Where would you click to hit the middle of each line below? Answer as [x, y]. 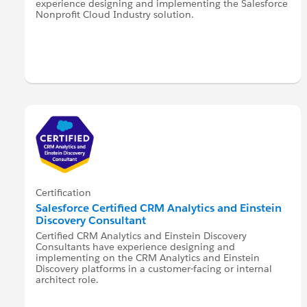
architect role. [67, 279]
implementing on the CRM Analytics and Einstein [148, 257]
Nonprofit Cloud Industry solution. [115, 15]
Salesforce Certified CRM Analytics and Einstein [159, 208]
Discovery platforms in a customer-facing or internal [154, 268]
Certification [64, 192]
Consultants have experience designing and [136, 246]
